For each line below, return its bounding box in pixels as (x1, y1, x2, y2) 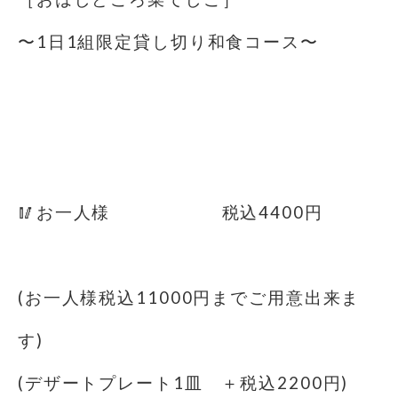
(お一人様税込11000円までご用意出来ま (18, 288, 361, 307)
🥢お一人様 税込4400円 (18, 203, 323, 222)
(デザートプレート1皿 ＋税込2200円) (18, 373, 349, 393)
